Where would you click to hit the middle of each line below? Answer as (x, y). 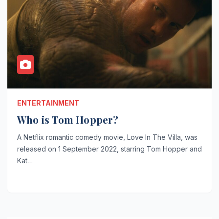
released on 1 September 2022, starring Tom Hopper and (109, 149)
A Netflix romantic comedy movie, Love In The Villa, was (107, 137)
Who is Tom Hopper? (68, 119)
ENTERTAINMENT (48, 103)
